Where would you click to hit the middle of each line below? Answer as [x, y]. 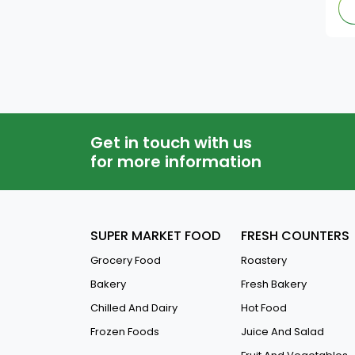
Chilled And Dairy [134, 308]
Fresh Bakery [274, 284]
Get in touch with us [171, 142]
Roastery [264, 260]
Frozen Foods [125, 332]
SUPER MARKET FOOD [155, 236]
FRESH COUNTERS [295, 236]
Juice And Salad [282, 332]
